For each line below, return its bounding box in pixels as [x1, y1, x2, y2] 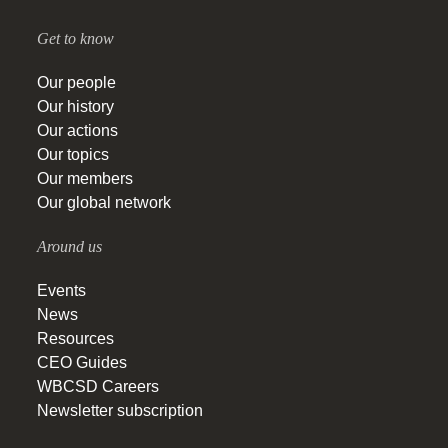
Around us [37, 238, 102, 256]
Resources [37, 330, 114, 348]
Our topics [37, 146, 109, 164]
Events [37, 282, 86, 300]
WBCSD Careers [37, 378, 159, 396]
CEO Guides [37, 354, 127, 372]
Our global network [37, 194, 171, 212]
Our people [37, 74, 116, 92]
